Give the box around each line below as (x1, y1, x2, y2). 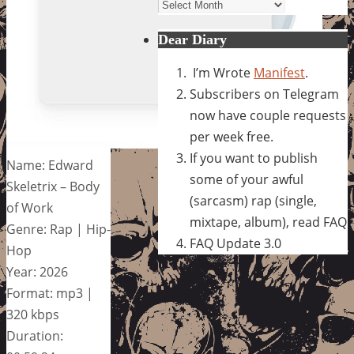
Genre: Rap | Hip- (6, 220, 111, 238)
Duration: (6, 326, 63, 345)
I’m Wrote (190, 64, 254, 81)
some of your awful (190, 171, 303, 188)
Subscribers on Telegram (190, 85, 339, 103)
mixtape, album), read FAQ (190, 213, 347, 231)
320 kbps (6, 305, 59, 323)
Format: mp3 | (6, 284, 93, 302)
